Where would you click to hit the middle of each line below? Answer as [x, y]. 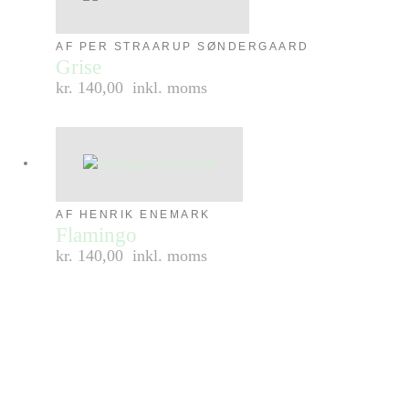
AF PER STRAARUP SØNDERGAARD [183, 47]
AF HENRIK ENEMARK [133, 215]
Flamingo [97, 235]
